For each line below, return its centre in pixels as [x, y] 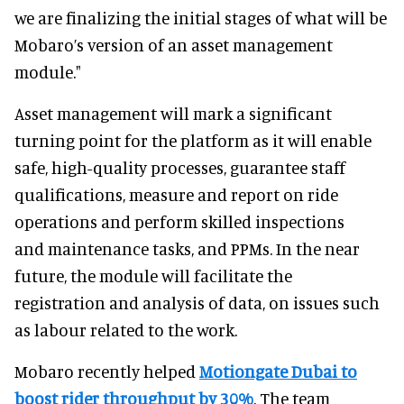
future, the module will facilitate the [153, 275]
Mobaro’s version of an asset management [174, 44]
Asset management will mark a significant [173, 113]
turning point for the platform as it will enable [193, 140]
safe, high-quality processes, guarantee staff [180, 167]
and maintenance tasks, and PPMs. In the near [187, 248]
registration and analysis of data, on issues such [197, 302]
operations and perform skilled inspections [179, 221]
